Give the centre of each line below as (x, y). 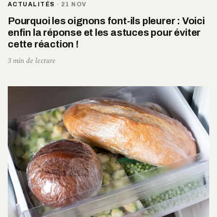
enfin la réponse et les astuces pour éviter (104, 33)
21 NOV (74, 5)
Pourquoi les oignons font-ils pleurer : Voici (106, 21)
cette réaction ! (43, 44)
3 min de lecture (32, 61)
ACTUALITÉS (31, 5)
